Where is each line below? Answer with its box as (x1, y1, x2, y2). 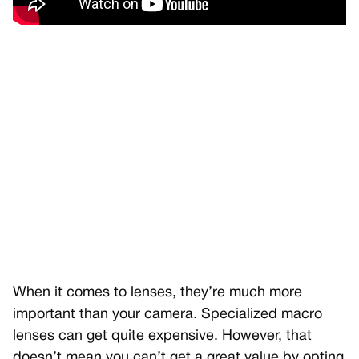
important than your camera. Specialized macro (13, 308, 322, 321)
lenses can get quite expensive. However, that (13, 329, 312, 343)
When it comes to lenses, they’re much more (13, 286, 302, 300)
